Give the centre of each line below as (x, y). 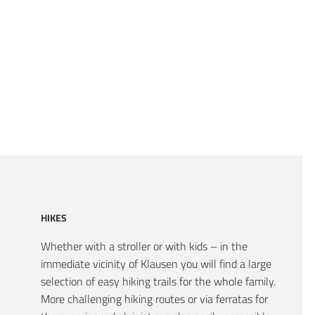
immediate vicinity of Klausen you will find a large (156, 263)
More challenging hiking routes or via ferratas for (155, 298)
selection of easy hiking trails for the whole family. (159, 281)
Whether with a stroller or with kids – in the (144, 246)
